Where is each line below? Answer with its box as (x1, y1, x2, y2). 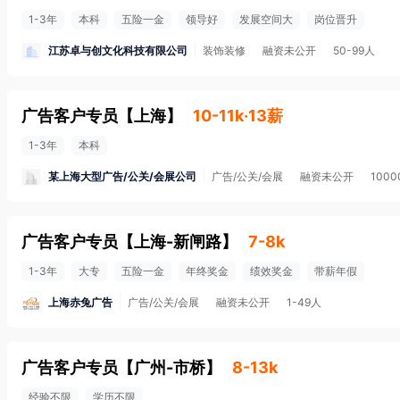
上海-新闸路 (134, 232, 221, 251)
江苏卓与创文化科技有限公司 (48, 43, 187, 57)
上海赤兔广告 (48, 295, 112, 309)
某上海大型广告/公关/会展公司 (48, 169, 196, 183)
